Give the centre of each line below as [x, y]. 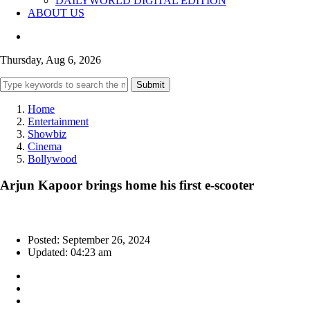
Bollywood [52, 158]
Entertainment [58, 121]
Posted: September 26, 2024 [89, 240]
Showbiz [47, 134]
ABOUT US [56, 12]
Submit [151, 84]
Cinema [45, 146]
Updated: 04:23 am [70, 253]
